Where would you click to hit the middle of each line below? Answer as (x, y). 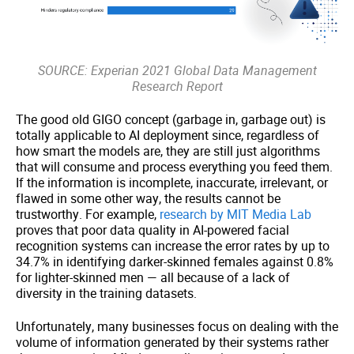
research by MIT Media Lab (235, 214)
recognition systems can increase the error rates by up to (173, 245)
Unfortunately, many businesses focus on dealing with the (177, 326)
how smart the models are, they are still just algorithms (168, 151)
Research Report (177, 86)
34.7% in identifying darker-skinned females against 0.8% (175, 261)
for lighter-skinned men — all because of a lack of (153, 277)
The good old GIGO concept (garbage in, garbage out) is (171, 119)
